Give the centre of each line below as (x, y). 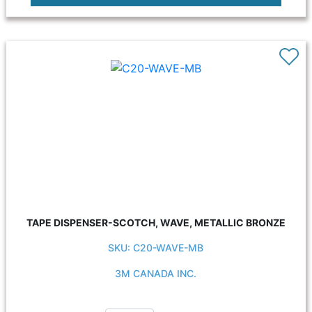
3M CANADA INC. (156, 273)
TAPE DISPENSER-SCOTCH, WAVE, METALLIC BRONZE (156, 223)
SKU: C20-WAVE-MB (156, 248)
